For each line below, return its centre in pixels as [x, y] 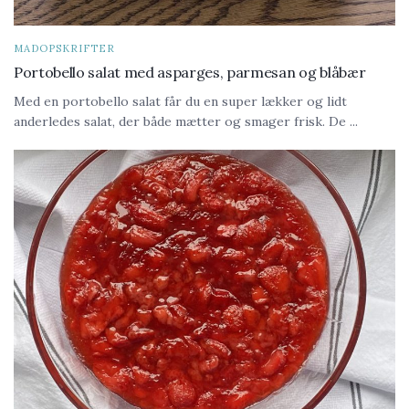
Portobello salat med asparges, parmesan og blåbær [190, 72]
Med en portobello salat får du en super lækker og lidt [180, 101]
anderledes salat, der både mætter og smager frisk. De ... [186, 121]
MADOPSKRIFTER [64, 48]
